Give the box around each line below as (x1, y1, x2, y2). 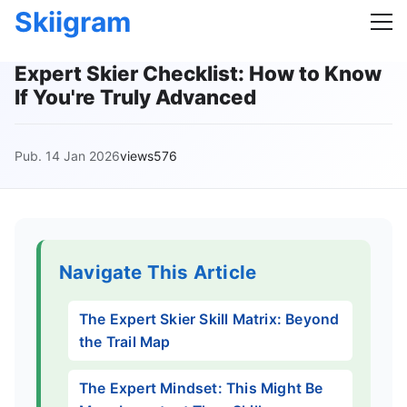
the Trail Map (79, 333, 171, 351)
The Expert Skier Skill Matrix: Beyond (79, 311, 340, 328)
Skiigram (15, 5, 131, 38)
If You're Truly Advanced (15, 84, 256, 109)
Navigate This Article (59, 261, 257, 283)
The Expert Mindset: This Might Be (79, 380, 323, 397)
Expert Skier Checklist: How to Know (15, 61, 382, 85)
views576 (120, 148, 177, 164)
